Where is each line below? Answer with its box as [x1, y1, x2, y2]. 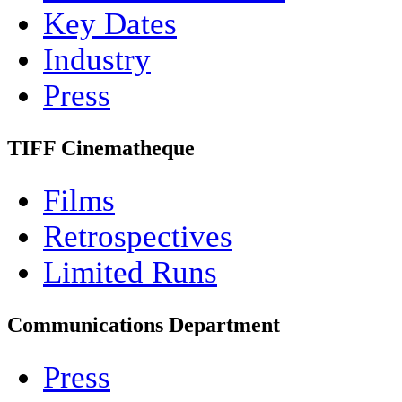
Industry [43, 41, 151, 77]
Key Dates [43, 5, 177, 41]
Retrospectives [43, 218, 232, 254]
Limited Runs [43, 254, 217, 290]
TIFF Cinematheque [7, 135, 195, 160]
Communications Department [7, 312, 280, 336]
